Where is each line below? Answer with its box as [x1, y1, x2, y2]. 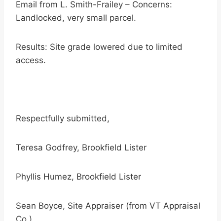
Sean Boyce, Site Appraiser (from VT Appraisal [16, 201, 200, 211]
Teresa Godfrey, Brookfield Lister [16, 143, 147, 152]
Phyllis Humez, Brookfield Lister [16, 172, 141, 182]
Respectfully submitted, [16, 113, 110, 123]
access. [16, 55, 46, 65]
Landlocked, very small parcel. [16, 13, 136, 23]
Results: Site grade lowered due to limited [16, 42, 183, 52]
